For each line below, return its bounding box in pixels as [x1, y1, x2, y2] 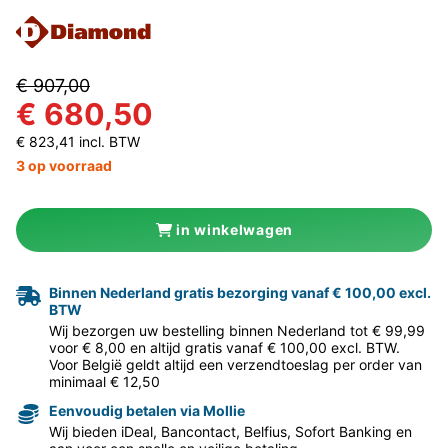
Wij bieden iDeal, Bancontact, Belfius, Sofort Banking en [49, 422, 412, 440]
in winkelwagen [176, 220, 293, 238]
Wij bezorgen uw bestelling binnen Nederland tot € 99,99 [49, 321, 425, 339]
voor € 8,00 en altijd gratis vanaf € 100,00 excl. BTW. [49, 338, 400, 356]
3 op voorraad [16, 156, 112, 174]
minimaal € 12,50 [49, 372, 160, 390]
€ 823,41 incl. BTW [16, 132, 140, 150]
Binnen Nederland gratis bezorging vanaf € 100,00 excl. [49, 283, 431, 301]
